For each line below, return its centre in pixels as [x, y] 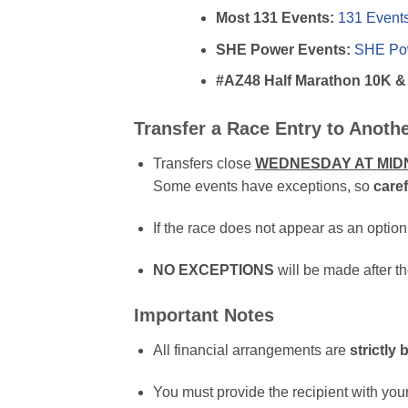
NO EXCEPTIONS [213, 270]
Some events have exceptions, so [261, 187]
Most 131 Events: [275, 18]
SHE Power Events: [283, 49]
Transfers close [204, 164]
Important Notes [204, 315]
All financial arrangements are [251, 350]
